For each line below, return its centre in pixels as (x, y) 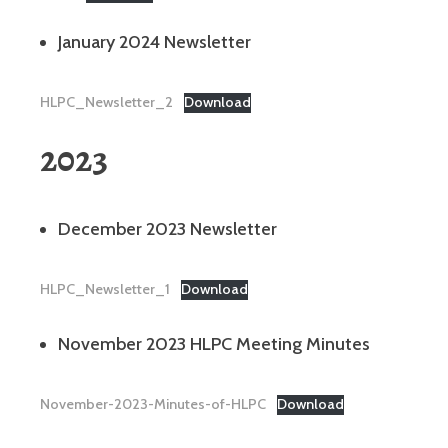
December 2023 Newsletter (167, 228)
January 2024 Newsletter (154, 41)
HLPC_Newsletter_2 (106, 101)
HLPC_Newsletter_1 (105, 288)
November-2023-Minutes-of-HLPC (153, 403)
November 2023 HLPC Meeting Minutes (214, 343)
